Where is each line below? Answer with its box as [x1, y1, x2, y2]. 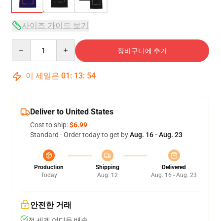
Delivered [162, 164, 186, 171]
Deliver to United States [30, 107, 113, 116]
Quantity [11, 40, 38, 48]
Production [34, 164, 64, 171]
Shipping [95, 164, 119, 171]
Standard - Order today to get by [30, 131, 130, 139]
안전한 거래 [30, 200, 72, 210]
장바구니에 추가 [117, 47, 167, 55]
